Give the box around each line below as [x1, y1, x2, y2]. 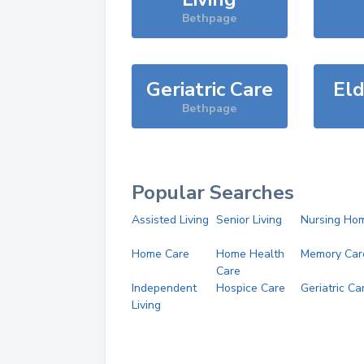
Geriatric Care [145, 76, 273, 102]
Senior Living [215, 212, 282, 227]
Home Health [215, 246, 284, 262]
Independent [132, 280, 197, 296]
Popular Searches [132, 180, 294, 206]
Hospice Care [215, 280, 285, 296]
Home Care [132, 246, 189, 262]
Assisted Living [132, 212, 209, 227]
